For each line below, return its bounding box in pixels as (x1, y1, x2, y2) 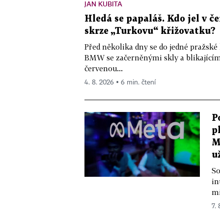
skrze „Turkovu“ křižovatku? (84, 27, 216, 35)
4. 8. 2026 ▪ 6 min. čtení (84, 79, 156, 86)
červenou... (84, 63, 123, 73)
